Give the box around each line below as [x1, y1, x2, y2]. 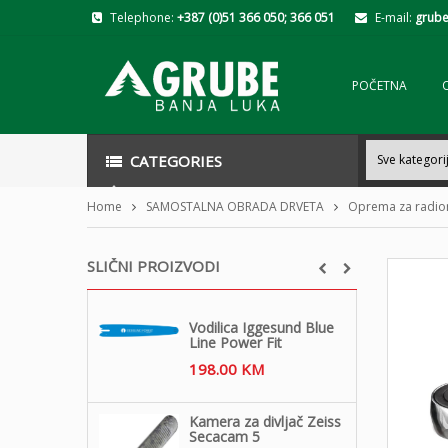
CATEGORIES [130, 150, 222, 171]
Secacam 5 [189, 426, 260, 446]
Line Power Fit [189, 332, 282, 352]
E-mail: [375, 9, 415, 26]
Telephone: [110, 9, 177, 26]
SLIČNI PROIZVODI [87, 255, 220, 276]
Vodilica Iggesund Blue [189, 317, 334, 337]
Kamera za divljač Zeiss [189, 411, 341, 431]
